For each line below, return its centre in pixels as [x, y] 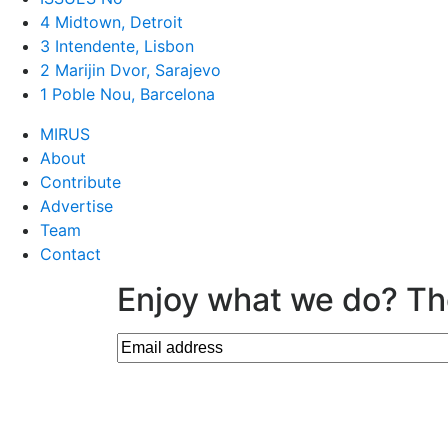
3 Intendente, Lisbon [117, 45]
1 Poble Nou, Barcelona [127, 93]
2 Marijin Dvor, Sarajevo [130, 69]
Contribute [80, 181]
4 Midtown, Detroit [111, 21]
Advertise [76, 205]
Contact [70, 253]
